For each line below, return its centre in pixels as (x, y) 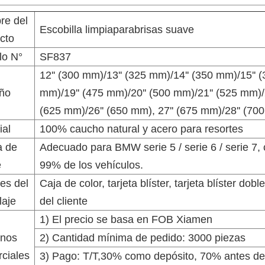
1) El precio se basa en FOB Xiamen (126, 220)
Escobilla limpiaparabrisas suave (117, 30)
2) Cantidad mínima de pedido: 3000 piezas (142, 238)
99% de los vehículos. (91, 165)
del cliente (63, 201)
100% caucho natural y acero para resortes (141, 129)
